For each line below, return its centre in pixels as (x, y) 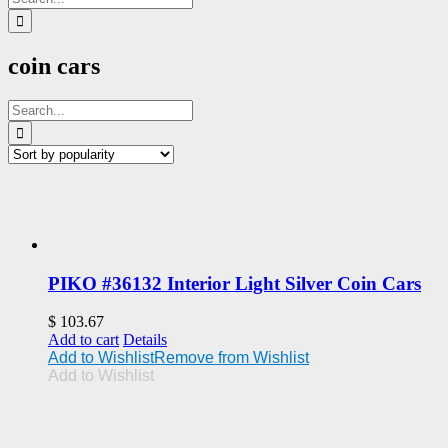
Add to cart (83, 340)
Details (145, 340)
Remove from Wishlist (231, 358)
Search (28, 107)
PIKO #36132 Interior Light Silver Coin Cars (234, 283)
